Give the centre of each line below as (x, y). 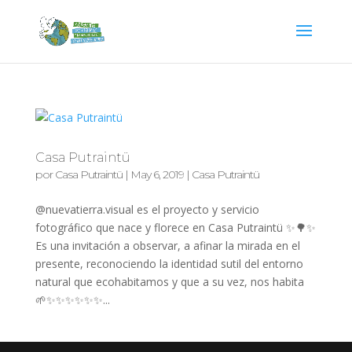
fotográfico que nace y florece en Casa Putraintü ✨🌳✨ (175, 227)
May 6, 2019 (157, 174)
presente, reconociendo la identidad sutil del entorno (169, 264)
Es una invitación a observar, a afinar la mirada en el (167, 246)
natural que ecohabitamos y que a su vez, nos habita (169, 282)
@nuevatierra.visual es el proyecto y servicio (147, 209)
